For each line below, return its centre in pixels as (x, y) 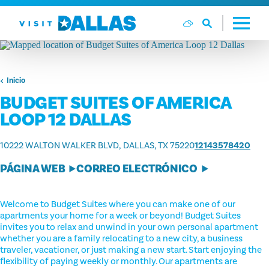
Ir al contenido (44, 17)
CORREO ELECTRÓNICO (137, 169)
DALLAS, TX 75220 (159, 146)
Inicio (16, 81)
